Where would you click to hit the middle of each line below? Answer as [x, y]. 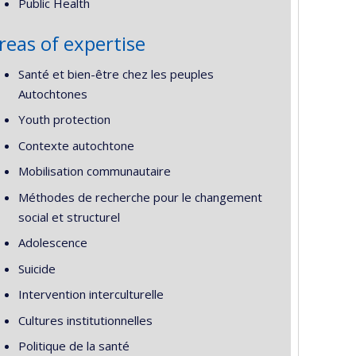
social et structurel [69, 217]
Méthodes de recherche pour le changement [140, 197]
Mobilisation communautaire [94, 171]
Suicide [37, 268]
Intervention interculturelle [91, 294]
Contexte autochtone [76, 145]
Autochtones [52, 93]
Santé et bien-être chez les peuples [116, 74]
